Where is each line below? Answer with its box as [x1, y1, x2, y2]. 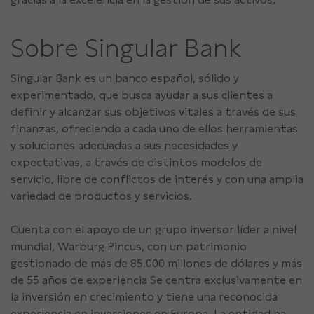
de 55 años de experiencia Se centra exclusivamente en [11, 273, 302, 287]
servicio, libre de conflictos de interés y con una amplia [11, 172, 303, 186]
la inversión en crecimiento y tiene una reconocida [11, 290, 278, 304]
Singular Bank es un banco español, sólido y [11, 71, 239, 86]
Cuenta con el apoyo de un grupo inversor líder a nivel [11, 223, 296, 237]
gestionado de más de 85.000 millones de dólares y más [11, 257, 302, 271]
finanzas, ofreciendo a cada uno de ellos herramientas [11, 122, 298, 136]
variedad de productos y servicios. [11, 189, 192, 203]
